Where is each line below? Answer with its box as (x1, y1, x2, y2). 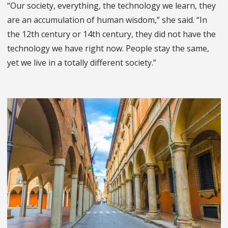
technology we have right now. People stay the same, (7, 43, 209, 54)
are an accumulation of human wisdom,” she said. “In (7, 14, 207, 26)
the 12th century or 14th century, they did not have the (7, 28, 216, 40)
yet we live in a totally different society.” (7, 57, 156, 69)
